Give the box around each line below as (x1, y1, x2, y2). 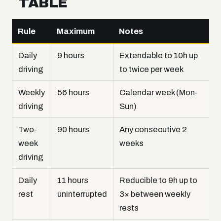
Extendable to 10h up (119, 51, 198, 60)
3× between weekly (119, 189, 190, 199)
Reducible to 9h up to (119, 176, 197, 185)
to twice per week (119, 65, 184, 74)
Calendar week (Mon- (119, 88, 198, 97)
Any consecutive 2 (119, 125, 187, 134)
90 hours (57, 125, 89, 134)
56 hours (57, 88, 89, 97)
